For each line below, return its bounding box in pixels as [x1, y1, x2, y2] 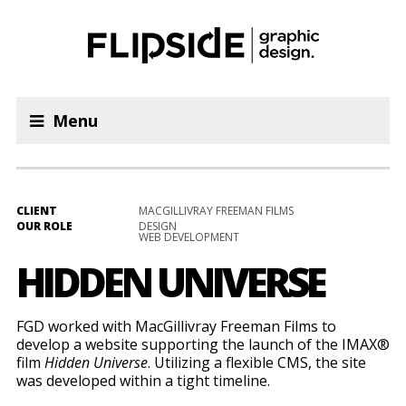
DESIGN [138, 218, 177, 234]
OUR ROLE [15, 218, 72, 234]
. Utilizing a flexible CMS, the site [147, 353, 366, 372]
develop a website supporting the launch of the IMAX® [15, 334, 390, 354]
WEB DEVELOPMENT [138, 229, 239, 245]
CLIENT [15, 203, 57, 218]
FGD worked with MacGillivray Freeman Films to [15, 316, 336, 336]
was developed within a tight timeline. [15, 371, 270, 391]
